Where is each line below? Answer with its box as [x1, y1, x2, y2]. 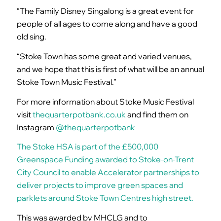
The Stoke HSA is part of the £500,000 [16, 142, 158, 152]
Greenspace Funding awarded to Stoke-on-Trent [16, 154, 194, 165]
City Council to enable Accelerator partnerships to [16, 167, 199, 178]
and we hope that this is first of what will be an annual [16, 64, 204, 74]
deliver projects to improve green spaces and [16, 180, 183, 190]
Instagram [16, 122, 56, 132]
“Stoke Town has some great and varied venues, [16, 51, 192, 62]
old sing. [16, 32, 46, 42]
